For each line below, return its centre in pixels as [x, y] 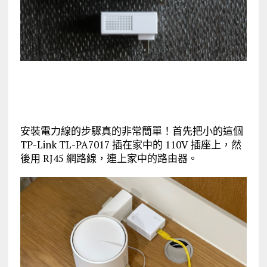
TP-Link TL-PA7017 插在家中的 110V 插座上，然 [131, 145]
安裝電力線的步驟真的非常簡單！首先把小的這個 [131, 131]
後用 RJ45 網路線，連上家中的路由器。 [109, 159]
